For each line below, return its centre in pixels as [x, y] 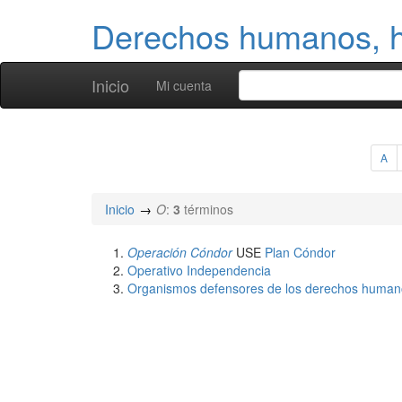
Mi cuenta [184, 85]
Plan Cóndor [300, 252]
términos [209, 209]
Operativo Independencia [199, 270]
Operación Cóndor [180, 252]
